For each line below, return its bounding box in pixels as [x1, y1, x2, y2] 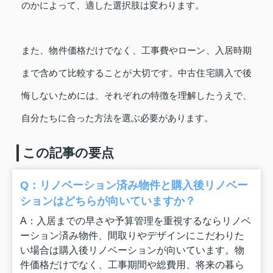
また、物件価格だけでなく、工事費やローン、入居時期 [21, 44, 252, 55]
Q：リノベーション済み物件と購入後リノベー [20, 179, 249, 192]
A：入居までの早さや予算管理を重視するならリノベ [20, 214, 252, 226]
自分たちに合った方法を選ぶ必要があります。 [21, 112, 213, 123]
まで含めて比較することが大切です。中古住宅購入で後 [21, 67, 252, 78]
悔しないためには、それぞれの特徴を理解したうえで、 [21, 90, 252, 101]
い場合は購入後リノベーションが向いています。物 [20, 244, 245, 255]
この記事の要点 [23, 145, 115, 160]
